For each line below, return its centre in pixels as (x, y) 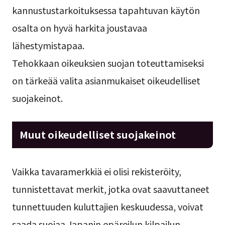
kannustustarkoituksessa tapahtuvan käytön (106, 10)
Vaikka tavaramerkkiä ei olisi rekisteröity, (96, 172)
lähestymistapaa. (48, 45)
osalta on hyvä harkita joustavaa (79, 27)
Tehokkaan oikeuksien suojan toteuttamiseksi (108, 63)
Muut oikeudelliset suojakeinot (97, 134)
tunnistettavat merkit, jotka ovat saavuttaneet (110, 189)
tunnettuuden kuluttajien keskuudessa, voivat (107, 207)
